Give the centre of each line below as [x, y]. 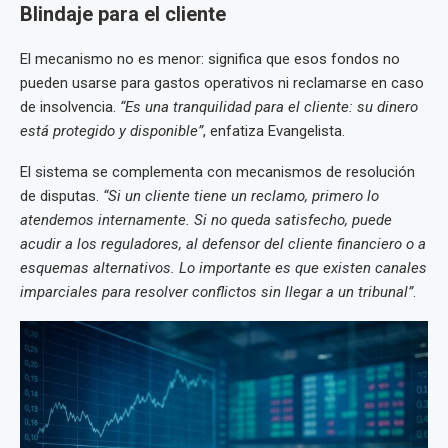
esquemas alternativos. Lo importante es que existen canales [223, 267]
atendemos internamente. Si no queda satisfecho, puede [206, 219]
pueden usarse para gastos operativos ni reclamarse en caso [222, 82]
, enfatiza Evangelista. [274, 130]
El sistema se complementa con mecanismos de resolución [217, 171]
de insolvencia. [70, 106]
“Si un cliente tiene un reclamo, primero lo [241, 195]
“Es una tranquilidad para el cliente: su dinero [269, 106]
